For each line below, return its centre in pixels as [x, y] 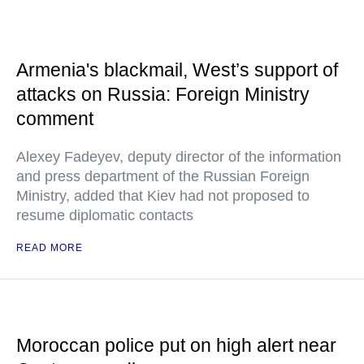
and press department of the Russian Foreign [163, 176]
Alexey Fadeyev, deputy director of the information [179, 157]
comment [55, 119]
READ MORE [50, 248]
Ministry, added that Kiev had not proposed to [163, 196]
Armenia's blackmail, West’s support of [177, 70]
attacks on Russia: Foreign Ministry [163, 94]
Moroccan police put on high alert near [176, 345]
